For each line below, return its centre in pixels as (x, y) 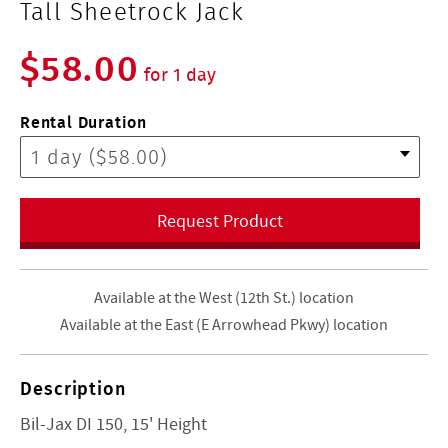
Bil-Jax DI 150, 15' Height (113, 424)
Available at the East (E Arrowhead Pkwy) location (224, 324)
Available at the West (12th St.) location (224, 297)
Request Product (220, 221)
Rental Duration (83, 121)
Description (73, 387)
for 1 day (179, 74)
